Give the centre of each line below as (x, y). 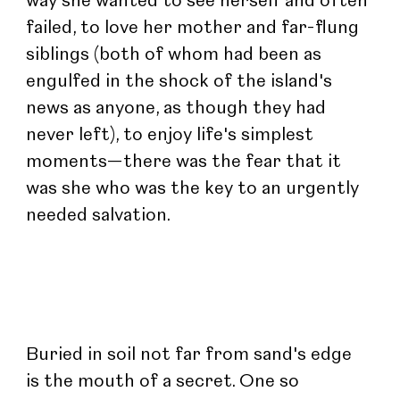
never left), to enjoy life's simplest (172, 135)
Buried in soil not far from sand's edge (192, 355)
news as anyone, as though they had (179, 108)
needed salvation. (99, 216)
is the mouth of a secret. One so (165, 382)
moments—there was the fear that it (186, 162)
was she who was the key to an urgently (195, 189)
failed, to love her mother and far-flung (195, 28)
